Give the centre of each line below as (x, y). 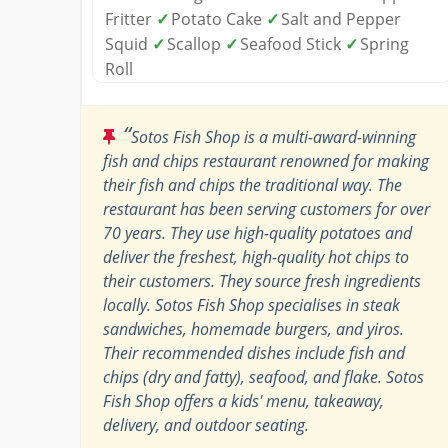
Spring (384, 43)
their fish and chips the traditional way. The (252, 184)
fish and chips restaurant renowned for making (266, 160)
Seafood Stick (292, 43)
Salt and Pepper (341, 18)
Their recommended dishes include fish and (254, 352)
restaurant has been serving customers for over (266, 208)
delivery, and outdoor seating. (206, 424)
